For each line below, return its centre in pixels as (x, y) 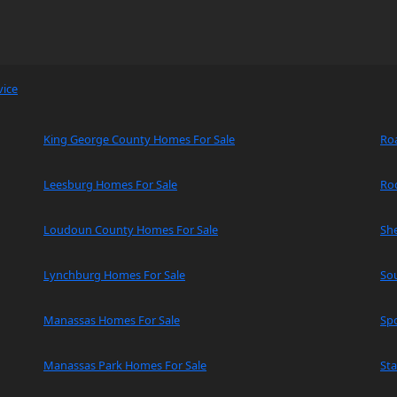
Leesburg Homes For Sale (110, 184)
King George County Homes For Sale (139, 139)
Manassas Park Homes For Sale (125, 365)
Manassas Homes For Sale (112, 319)
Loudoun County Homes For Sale (131, 229)
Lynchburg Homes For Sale (114, 274)
